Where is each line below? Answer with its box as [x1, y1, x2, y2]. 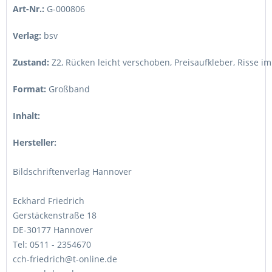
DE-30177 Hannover [13, 224, 93, 236]
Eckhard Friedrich [13, 195, 84, 206]
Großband [49, 83, 90, 95]
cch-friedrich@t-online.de [13, 253, 117, 265]
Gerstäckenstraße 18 [13, 209, 97, 221]
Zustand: [13, 56, 49, 68]
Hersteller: [13, 137, 56, 148]
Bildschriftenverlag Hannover [13, 166, 132, 177]
